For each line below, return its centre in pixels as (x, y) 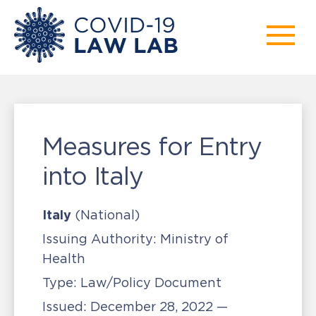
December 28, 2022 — (159, 307)
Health (64, 259)
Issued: (66, 307)
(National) (107, 215)
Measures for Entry (152, 146)
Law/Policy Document (149, 283)
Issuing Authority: (99, 239)
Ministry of (193, 239)
